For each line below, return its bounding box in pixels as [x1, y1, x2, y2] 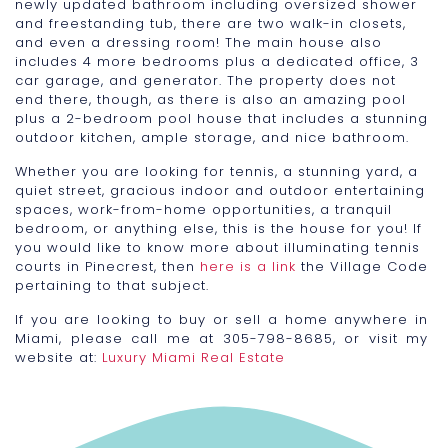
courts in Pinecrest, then [15, 256, 200, 276]
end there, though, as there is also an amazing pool [15, 89, 406, 109]
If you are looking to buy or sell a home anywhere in [15, 309, 428, 329]
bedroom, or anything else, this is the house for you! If [15, 218, 422, 238]
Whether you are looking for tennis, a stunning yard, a [15, 161, 418, 181]
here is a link [200, 256, 296, 276]
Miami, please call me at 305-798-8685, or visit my [15, 328, 428, 348]
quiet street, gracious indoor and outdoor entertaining [15, 180, 425, 200]
